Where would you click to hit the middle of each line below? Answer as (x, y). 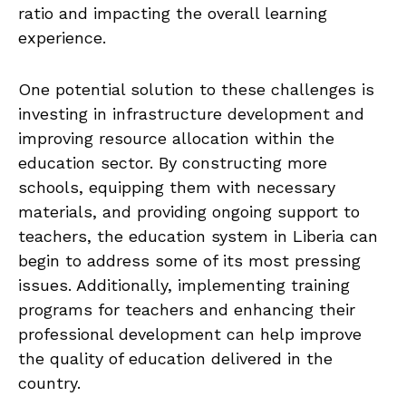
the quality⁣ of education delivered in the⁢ (175, 359)
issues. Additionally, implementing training (184, 285)
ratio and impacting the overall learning (173, 14)
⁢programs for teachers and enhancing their (187, 310)
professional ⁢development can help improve (190, 334)
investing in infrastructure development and (191, 114)
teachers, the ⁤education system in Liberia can (198, 237)
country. (49, 383)
